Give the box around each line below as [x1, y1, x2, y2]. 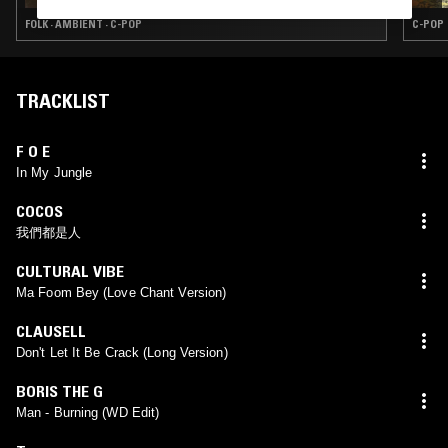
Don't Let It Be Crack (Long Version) [16, 344, 228, 360]
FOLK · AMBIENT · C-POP [25, 16, 142, 31]
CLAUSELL [16, 320, 86, 341]
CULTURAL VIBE [16, 260, 124, 281]
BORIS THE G [16, 380, 103, 401]
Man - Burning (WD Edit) [16, 404, 160, 420]
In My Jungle [16, 164, 93, 180]
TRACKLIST [16, 88, 110, 113]
